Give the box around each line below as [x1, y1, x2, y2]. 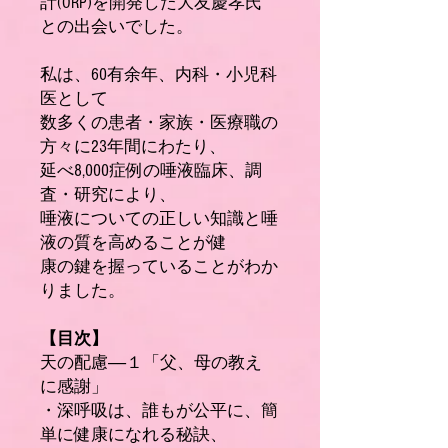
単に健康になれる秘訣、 [40, 425, 227, 444]
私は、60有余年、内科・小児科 [40, 65, 277, 84]
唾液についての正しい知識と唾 [40, 209, 278, 228]
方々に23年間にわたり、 [40, 137, 226, 156]
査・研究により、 [40, 185, 176, 204]
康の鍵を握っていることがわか [40, 257, 278, 276]
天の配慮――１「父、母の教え [40, 353, 262, 372]
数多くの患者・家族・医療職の [40, 113, 278, 132]
